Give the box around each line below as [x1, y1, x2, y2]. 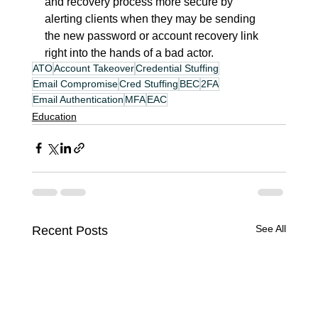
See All [256, 222, 287, 234]
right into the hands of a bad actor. [44, 46, 214, 59]
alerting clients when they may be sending [44, 12, 258, 25]
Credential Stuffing [135, 62, 219, 74]
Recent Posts [31, 223, 108, 238]
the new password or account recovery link [44, 29, 261, 42]
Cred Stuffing [119, 77, 178, 89]
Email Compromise [32, 77, 118, 89]
